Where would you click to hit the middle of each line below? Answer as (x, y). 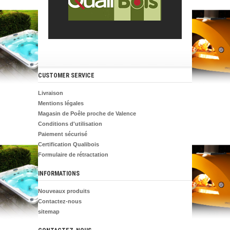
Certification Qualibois (69, 144)
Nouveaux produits (64, 191)
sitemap (49, 211)
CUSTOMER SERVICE (66, 75)
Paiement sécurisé (63, 134)
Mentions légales (61, 103)
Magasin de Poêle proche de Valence (87, 113)
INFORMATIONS (59, 173)
